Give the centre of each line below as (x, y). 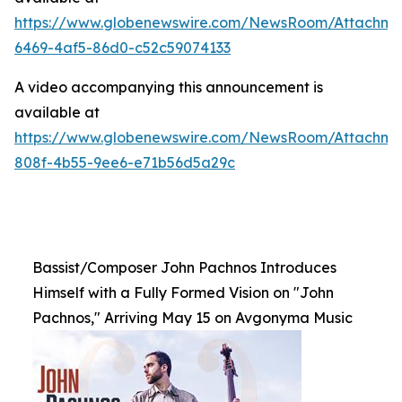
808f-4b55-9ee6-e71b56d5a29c (125, 162)
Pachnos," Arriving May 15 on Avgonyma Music (192, 318)
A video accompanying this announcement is (169, 87)
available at (57, 112)
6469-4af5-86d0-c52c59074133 (122, 48)
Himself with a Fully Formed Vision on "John (183, 293)
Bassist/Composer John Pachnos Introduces (184, 267)
